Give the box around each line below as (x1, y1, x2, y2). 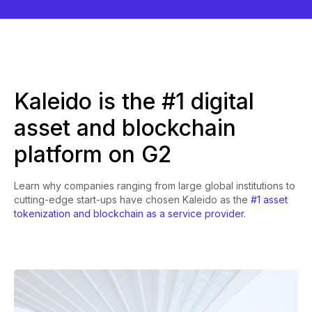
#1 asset (251, 194, 288, 205)
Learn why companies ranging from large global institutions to (14, 180, 295, 192)
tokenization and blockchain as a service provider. (14, 208, 246, 219)
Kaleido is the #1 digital (14, 88, 254, 115)
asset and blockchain (14, 114, 236, 141)
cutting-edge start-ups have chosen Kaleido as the (14, 194, 251, 205)
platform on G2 (14, 141, 171, 168)
